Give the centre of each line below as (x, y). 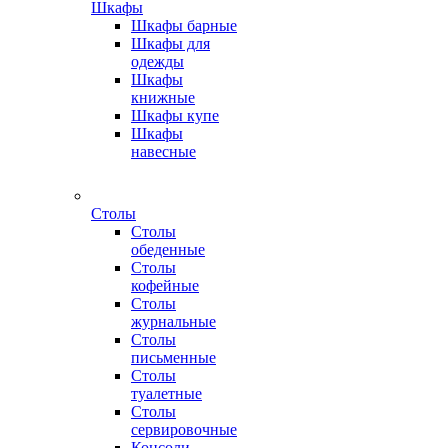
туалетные (166, 393)
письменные (173, 357)
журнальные (173, 321)
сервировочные (184, 429)
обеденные (168, 249)
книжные (163, 97)
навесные (163, 151)
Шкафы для (170, 43)
